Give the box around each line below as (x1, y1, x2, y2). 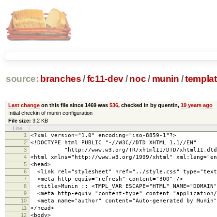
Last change (8, 102, 40, 108)
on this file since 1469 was (39, 102, 109, 108)
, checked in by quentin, (118, 102, 181, 108)
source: (5, 74, 39, 84)
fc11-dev (87, 74, 124, 84)
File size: (8, 117, 31, 124)
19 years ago (180, 102, 213, 108)
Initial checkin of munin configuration (8, 109, 93, 116)
